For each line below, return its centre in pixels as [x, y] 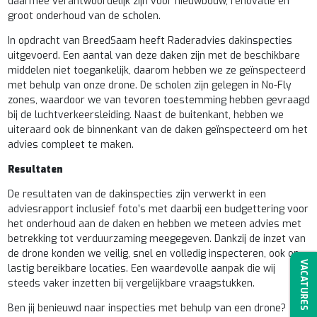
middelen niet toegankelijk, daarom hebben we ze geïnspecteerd [156, 71]
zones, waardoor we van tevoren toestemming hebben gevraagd [158, 100]
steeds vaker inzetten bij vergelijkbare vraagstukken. [132, 284]
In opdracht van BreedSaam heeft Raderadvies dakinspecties [150, 41]
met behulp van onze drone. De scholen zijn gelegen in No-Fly [149, 86]
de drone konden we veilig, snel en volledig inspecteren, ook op [153, 254]
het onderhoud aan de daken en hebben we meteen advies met [154, 224]
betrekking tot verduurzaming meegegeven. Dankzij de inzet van [156, 239]
